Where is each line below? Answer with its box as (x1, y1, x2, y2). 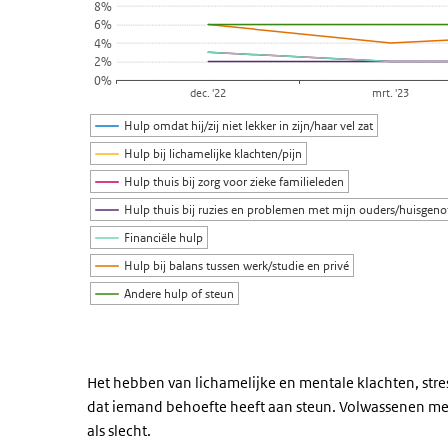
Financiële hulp (124, 229, 205, 246)
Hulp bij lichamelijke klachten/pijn (124, 145, 304, 162)
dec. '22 (190, 85, 227, 101)
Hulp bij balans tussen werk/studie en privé (124, 257, 351, 274)
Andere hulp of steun (124, 285, 236, 302)
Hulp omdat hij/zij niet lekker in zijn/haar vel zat (124, 117, 375, 134)
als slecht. (87, 421, 151, 440)
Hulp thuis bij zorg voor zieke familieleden (124, 173, 346, 190)
